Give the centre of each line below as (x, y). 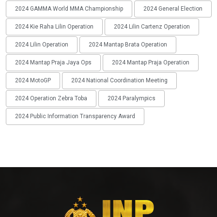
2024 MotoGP (33, 81)
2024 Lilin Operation (42, 45)
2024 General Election (173, 9)
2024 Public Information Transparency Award (75, 116)
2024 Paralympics (132, 99)
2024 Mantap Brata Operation (128, 45)
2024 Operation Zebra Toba (51, 99)
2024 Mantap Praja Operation (151, 63)
